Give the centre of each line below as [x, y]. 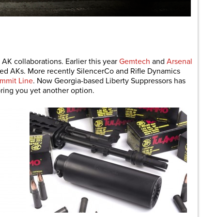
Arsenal [179, 62]
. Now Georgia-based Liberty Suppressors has [109, 81]
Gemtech [136, 62]
